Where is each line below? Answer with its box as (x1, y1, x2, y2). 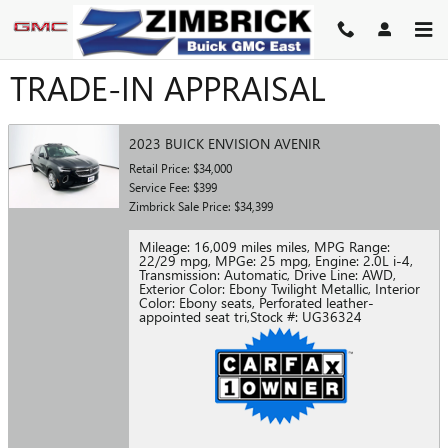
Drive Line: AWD (290, 265, 393, 284)
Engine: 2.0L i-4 (311, 251, 410, 270)
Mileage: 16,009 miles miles (139, 237, 307, 256)
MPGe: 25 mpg (211, 251, 308, 270)
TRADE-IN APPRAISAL (10, 65, 326, 110)
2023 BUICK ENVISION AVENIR (129, 134, 320, 153)
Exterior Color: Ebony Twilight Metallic (139, 279, 368, 298)
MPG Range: (310, 237, 390, 256)
